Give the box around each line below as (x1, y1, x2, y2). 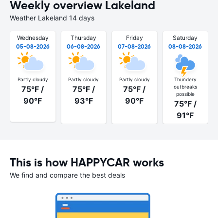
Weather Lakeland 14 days (10, 14, 94, 22)
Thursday (71, 34, 97, 41)
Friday (126, 34, 143, 41)
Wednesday (17, 34, 49, 41)
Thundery (174, 76, 197, 82)
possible (176, 91, 195, 97)
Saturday (173, 34, 198, 41)
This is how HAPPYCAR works (10, 155, 164, 170)
